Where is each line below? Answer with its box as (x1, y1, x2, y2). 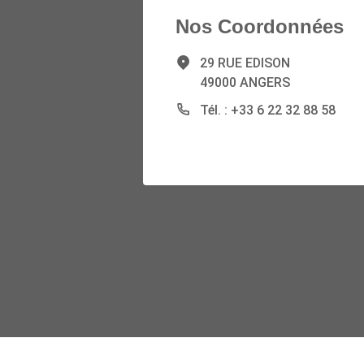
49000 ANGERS (199, 74, 290, 90)
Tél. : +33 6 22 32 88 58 (199, 102, 336, 118)
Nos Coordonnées (175, 15, 344, 37)
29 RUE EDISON (199, 54, 290, 71)
